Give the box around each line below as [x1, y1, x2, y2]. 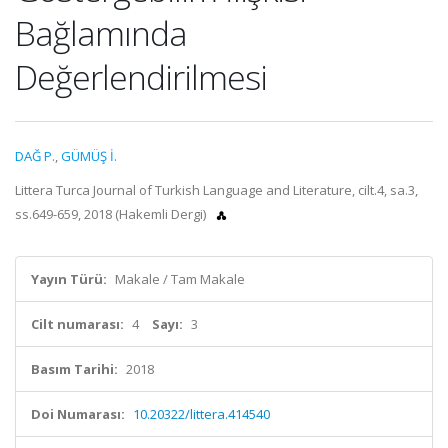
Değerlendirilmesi [15, 54, 267, 100]
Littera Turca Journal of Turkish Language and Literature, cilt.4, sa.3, [15, 181, 418, 199]
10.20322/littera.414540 [133, 405, 270, 423]
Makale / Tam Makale [115, 270, 245, 288]
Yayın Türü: [31, 270, 107, 288]
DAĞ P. [15, 147, 55, 165]
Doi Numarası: [31, 405, 125, 423]
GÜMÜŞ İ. [61, 147, 117, 165]
